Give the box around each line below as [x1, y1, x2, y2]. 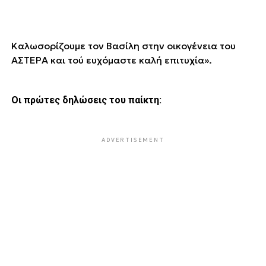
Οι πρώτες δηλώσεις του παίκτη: [11, 94, 164, 106]
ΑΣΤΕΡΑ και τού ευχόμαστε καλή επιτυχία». [11, 53, 214, 66]
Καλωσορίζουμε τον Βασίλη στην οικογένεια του [11, 39, 236, 52]
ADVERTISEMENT [102, 136, 164, 143]
